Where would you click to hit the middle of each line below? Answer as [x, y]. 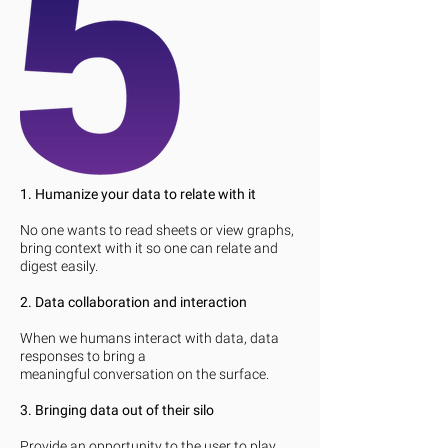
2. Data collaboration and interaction [133, 302]
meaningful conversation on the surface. [144, 374]
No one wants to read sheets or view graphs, [157, 230]
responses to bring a [83, 356]
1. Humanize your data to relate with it [138, 194]
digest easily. [59, 266]
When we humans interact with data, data [149, 338]
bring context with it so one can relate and [149, 248]
